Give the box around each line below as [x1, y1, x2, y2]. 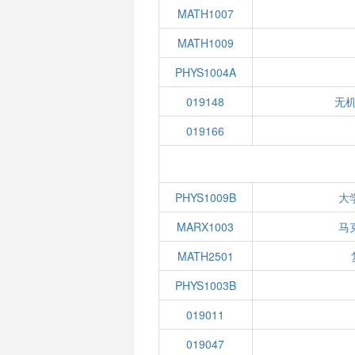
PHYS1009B [174, 189, 236, 205]
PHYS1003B [174, 277, 236, 293]
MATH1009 [177, 35, 234, 51]
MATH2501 [177, 248, 234, 264]
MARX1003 [177, 219, 235, 235]
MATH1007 [177, 6, 234, 21]
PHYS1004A [174, 64, 236, 80]
